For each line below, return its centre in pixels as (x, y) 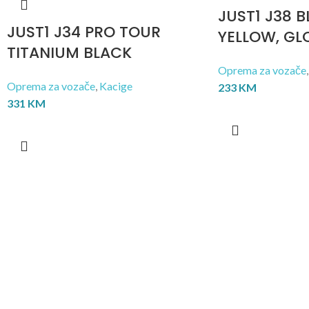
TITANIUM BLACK (69, 53)
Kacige (116, 86)
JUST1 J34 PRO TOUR (84, 32)
